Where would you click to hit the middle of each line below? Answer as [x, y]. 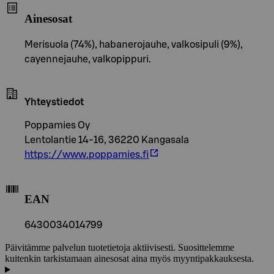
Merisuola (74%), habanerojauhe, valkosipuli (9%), [134, 44]
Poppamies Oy [57, 125]
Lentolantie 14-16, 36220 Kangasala [107, 140]
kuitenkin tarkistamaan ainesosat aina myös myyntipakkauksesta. [129, 259]
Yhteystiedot [54, 102]
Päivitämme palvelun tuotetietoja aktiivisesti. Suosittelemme [120, 248]
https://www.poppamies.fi [87, 154]
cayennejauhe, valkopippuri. [88, 59]
